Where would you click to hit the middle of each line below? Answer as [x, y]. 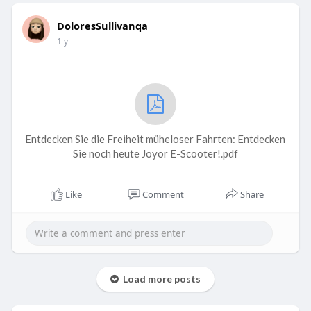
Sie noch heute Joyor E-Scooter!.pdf [155, 154]
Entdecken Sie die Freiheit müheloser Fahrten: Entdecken [155, 139]
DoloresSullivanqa [102, 26]
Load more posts [159, 279]
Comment [163, 195]
